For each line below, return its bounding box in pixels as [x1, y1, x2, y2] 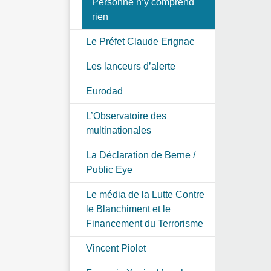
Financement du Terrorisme [86, 218, 203, 229]
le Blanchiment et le [86, 203, 171, 214]
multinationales [86, 125, 151, 135]
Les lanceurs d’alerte [86, 60, 175, 71]
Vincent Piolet [86, 243, 146, 253]
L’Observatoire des [86, 110, 166, 121]
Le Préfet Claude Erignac [86, 36, 194, 47]
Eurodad [86, 85, 123, 96]
